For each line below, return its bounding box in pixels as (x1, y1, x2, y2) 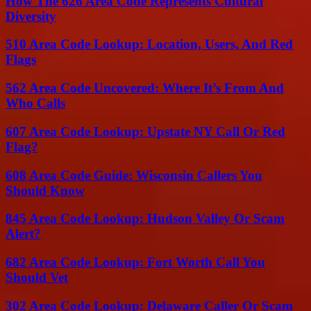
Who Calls (6, 96, 65, 111)
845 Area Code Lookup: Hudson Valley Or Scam (6, 211, 285, 226)
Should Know (6, 183, 85, 198)
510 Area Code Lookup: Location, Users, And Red (6, 37, 293, 52)
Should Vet (6, 269, 68, 285)
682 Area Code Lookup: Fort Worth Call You (6, 254, 265, 269)
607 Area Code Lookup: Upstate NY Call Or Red (6, 124, 285, 139)
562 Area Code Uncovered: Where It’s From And (6, 81, 284, 96)
